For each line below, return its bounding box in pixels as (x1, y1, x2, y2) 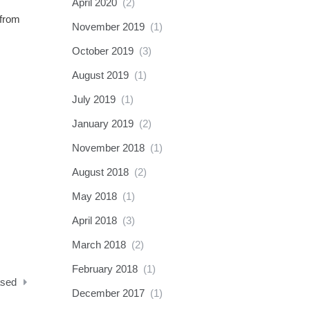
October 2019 (71, 45, 134, 57)
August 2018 (71, 166, 129, 178)
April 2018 (71, 215, 117, 226)
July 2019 (71, 93, 116, 105)
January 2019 (71, 118, 134, 129)
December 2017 (71, 287, 145, 299)
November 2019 (71, 21, 145, 33)
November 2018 (71, 142, 145, 154)
